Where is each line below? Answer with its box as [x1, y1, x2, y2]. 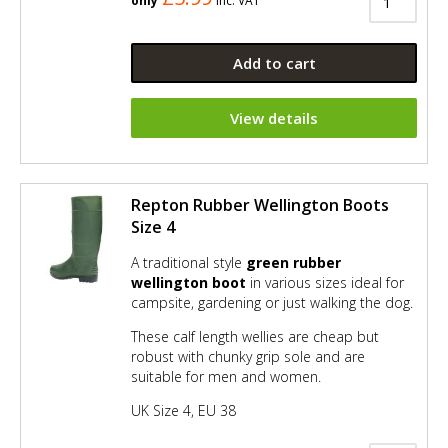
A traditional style [131, 252, 246, 272]
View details [230, 107, 318, 128]
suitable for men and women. [131, 366, 321, 386]
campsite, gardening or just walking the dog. [131, 292, 413, 312]
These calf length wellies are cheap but [131, 326, 379, 346]
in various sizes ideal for [246, 272, 404, 292]
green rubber [246, 252, 341, 272]
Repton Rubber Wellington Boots [131, 193, 389, 216]
